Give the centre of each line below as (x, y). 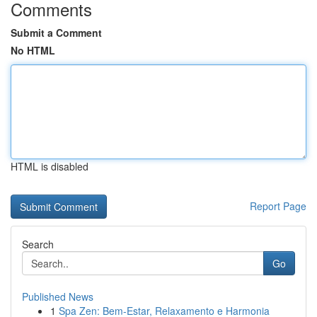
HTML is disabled (50, 166)
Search (38, 244)
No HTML (33, 50)
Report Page (278, 206)
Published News (58, 296)
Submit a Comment (56, 33)
